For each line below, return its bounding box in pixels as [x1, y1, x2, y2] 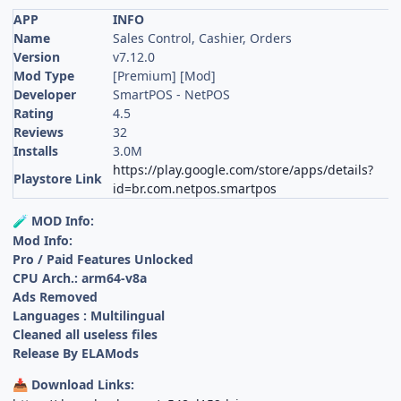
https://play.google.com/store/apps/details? [113, 160, 374, 178]
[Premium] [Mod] [113, 66, 217, 84]
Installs [13, 141, 59, 159]
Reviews [13, 123, 64, 141]
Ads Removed [13, 287, 98, 305]
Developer [13, 85, 77, 103]
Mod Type [13, 66, 75, 84]
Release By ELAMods [13, 344, 140, 362]
